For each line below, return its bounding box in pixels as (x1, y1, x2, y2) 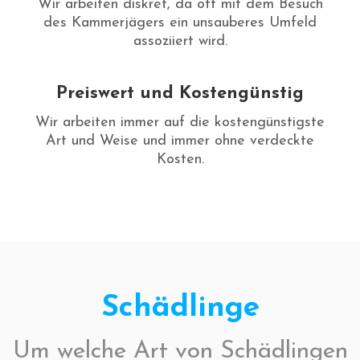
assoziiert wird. (133, 34, 227, 50)
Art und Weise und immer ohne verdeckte (46, 133, 314, 149)
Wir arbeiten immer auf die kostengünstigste (35, 115, 325, 131)
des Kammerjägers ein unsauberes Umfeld (43, 15, 317, 31)
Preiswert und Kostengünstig (56, 84, 304, 104)
